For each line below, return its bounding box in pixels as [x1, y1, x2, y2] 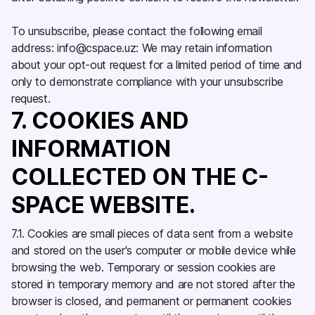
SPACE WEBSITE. [11, 191, 200, 219]
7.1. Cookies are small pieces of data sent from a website [11, 226, 293, 240]
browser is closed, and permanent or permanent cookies [11, 294, 292, 308]
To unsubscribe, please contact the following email [11, 24, 262, 38]
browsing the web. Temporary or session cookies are [11, 260, 276, 274]
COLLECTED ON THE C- [11, 163, 269, 191]
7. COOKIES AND [11, 107, 189, 134]
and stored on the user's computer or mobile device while [11, 243, 296, 257]
